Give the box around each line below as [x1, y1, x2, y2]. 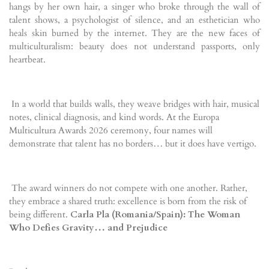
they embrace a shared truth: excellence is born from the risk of [9, 195, 247, 207]
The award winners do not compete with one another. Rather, [9, 181, 247, 194]
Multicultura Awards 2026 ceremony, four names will [9, 124, 213, 136]
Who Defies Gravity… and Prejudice [9, 221, 168, 234]
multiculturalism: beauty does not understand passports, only [9, 40, 260, 52]
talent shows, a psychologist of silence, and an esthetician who [9, 13, 260, 26]
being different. [9, 208, 70, 220]
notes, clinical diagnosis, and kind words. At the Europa [9, 110, 219, 123]
